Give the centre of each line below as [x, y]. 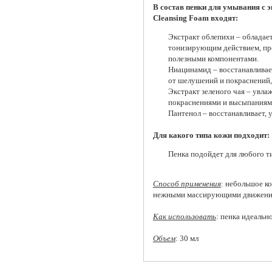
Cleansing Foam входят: [195, 18]
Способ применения [187, 184]
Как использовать [184, 217]
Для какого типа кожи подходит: [211, 135]
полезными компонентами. [213, 59]
